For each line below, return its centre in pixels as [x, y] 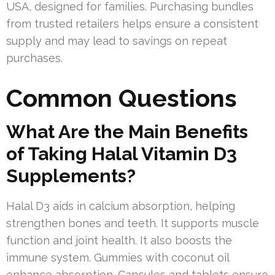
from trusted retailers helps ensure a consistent [132, 24]
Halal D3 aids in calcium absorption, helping [121, 206]
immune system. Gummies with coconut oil [118, 258]
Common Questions [122, 98]
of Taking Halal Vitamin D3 [122, 154]
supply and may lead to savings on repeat [117, 41]
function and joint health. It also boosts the [119, 241]
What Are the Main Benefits [127, 132]
